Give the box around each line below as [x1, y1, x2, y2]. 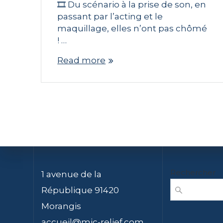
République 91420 [41, 185, 119, 195]
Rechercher [170, 168, 216, 177]
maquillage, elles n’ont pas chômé [57, 23, 208, 34]
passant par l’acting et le [57, 11, 163, 22]
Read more [57, 55, 106, 66]
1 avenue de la [41, 169, 102, 179]
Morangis [41, 201, 82, 211]
